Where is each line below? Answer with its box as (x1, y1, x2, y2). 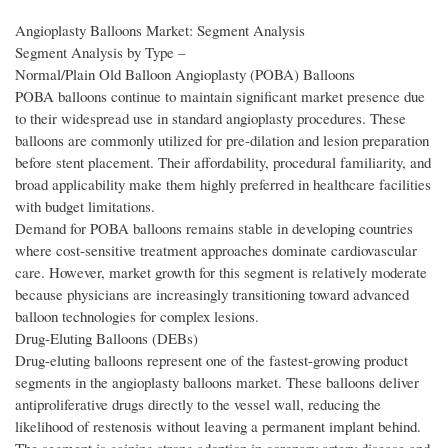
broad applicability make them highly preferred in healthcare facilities (15, 174, 431, 195)
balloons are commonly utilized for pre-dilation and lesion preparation (15, 130, 429, 151)
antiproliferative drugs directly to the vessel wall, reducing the (15, 394, 381, 415)
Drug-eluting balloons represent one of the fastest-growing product (15, 350, 408, 371)
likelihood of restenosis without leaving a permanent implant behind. (15, 416, 421, 437)
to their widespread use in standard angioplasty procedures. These (15, 108, 406, 129)
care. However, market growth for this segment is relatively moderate (15, 262, 427, 283)
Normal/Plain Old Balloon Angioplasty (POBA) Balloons (15, 64, 355, 85)
